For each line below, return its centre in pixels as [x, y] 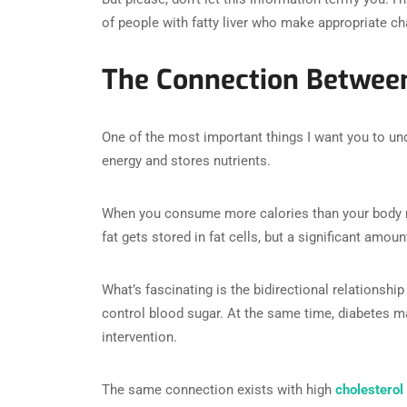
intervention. [139, 337]
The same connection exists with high [217, 389]
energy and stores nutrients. [186, 160]
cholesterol [367, 389]
